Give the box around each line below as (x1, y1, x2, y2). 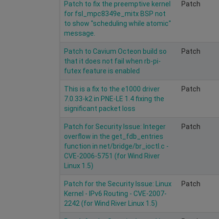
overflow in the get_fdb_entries (64, 132, 163, 140)
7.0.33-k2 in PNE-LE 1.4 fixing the (64, 94, 164, 103)
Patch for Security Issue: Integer (64, 122, 166, 131)
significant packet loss (64, 104, 135, 112)
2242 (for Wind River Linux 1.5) (64, 199, 157, 207)
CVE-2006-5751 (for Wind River (64, 152, 160, 160)
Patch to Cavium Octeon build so (64, 47, 167, 55)
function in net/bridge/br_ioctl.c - (64, 142, 169, 150)
